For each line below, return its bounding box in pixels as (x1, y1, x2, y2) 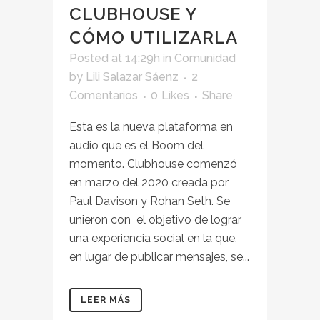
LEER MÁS (81, 295, 131, 306)
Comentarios (69, 89, 138, 103)
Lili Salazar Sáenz (86, 70, 179, 84)
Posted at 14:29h (69, 51, 160, 66)
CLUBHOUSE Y (69, 4, 196, 25)
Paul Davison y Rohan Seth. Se (69, 194, 230, 209)
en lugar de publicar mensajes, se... (69, 250, 249, 264)
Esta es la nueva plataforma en (69, 120, 233, 134)
